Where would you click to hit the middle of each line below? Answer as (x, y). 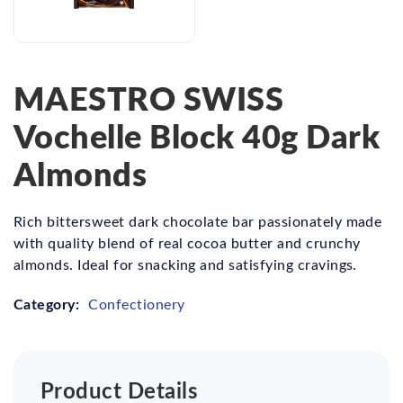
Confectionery (137, 304)
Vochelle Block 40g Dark (197, 135)
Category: (47, 304)
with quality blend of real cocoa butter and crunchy (187, 242)
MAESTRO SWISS (149, 98)
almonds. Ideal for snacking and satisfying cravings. (185, 264)
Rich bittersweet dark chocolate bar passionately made (198, 221)
